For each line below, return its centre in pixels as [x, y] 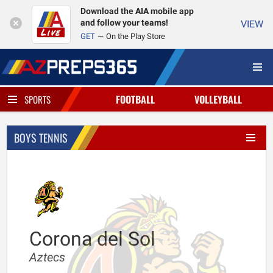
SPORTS [37, 99]
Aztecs [47, 257]
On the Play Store [136, 36]
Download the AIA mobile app [137, 11]
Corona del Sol [92, 239]
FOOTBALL [135, 99]
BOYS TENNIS [41, 138]
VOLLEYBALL [218, 99]
